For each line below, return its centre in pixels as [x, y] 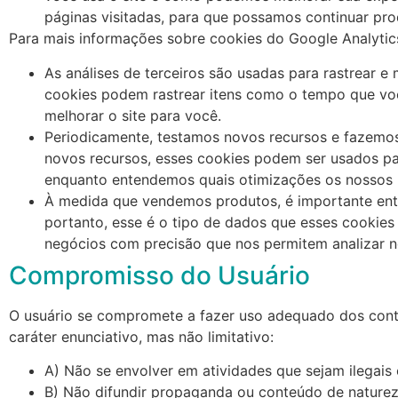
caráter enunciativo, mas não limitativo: [141, 336]
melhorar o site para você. [133, 115]
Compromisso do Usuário [159, 275]
